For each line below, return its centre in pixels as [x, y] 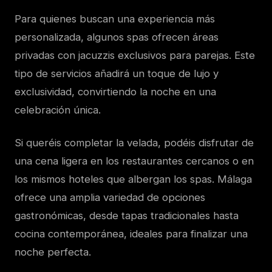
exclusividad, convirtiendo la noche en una [115, 91]
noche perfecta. [53, 252]
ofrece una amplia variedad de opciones [110, 197]
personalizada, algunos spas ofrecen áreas [117, 37]
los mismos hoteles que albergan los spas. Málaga [133, 179]
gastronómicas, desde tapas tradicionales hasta [127, 215]
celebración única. [58, 110]
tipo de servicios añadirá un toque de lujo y [117, 73]
